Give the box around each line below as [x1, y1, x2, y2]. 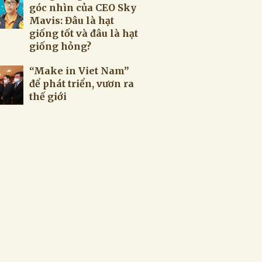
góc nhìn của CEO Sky [29, 2, 136, 13]
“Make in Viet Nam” [29, 65, 129, 77]
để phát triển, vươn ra [29, 78, 134, 89]
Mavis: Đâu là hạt [29, 15, 114, 26]
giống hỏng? [29, 40, 91, 52]
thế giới [29, 91, 67, 102]
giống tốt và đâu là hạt [29, 27, 138, 39]
